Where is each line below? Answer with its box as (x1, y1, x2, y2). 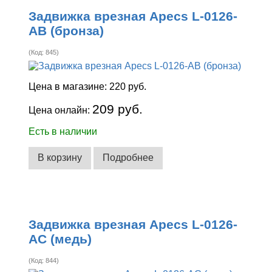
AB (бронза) (29, 24, 104, 38)
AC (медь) (29, 232, 92, 246)
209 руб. (92, 101, 143, 116)
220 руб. (109, 81, 147, 92)
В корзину (38, 152, 83, 163)
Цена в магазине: (29, 81, 110, 92)
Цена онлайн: (29, 104, 93, 115)
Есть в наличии (29, 126, 98, 137)
